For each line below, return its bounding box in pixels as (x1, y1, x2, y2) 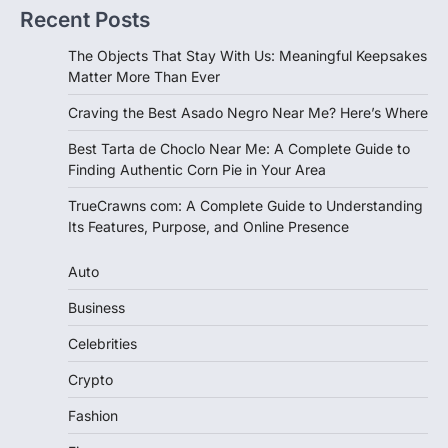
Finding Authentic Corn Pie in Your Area (68, 160, 326, 178)
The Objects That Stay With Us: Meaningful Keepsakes (68, 46, 427, 64)
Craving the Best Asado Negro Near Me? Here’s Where (68, 103, 428, 121)
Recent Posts (20, 6, 150, 32)
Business (68, 298, 125, 316)
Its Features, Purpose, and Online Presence (68, 217, 349, 235)
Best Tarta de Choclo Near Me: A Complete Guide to (68, 139, 410, 157)
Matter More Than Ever (68, 67, 220, 85)
